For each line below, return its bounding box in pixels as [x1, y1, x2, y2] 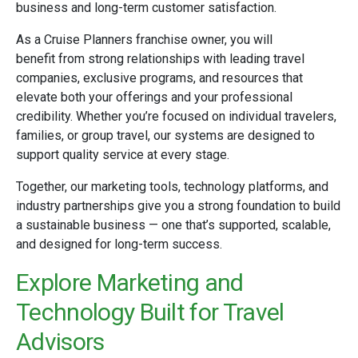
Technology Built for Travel [16, 298, 284, 326]
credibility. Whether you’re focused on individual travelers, [16, 109, 336, 124]
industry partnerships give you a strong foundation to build [16, 198, 340, 213]
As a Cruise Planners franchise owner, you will [16, 32, 272, 47]
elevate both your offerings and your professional [16, 89, 292, 105]
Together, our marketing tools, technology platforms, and [16, 179, 328, 194]
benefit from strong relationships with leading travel [16, 51, 304, 66]
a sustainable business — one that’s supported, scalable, [16, 217, 331, 233]
